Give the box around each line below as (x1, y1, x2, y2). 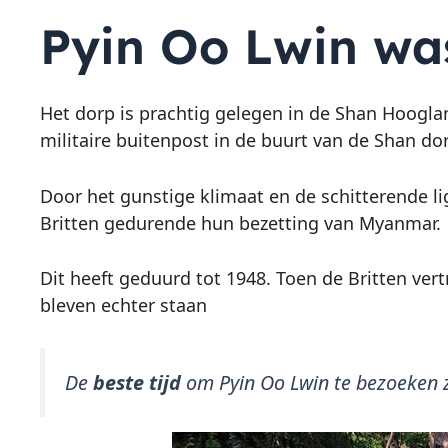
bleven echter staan (39, 293, 207, 318)
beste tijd (92, 369, 181, 397)
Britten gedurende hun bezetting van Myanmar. (39, 210, 441, 235)
